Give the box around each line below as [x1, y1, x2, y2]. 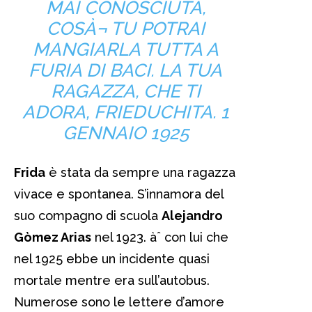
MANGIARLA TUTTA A [32, 38, 219, 60]
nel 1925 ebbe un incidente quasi [14, 251, 210, 266]
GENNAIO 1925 [62, 122, 189, 143]
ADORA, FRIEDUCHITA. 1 [22, 101, 229, 123]
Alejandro [162, 208, 223, 223]
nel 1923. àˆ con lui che [91, 229, 228, 244]
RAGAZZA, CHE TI [50, 80, 201, 102]
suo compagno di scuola [14, 208, 162, 223]
